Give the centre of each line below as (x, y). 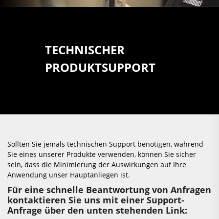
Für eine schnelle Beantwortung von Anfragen (109, 190)
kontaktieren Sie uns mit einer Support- (96, 200)
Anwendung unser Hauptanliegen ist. (69, 175)
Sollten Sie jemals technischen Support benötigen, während (105, 144)
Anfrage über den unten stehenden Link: (97, 210)
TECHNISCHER (85, 50)
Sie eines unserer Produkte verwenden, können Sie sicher (102, 154)
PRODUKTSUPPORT (100, 67)
